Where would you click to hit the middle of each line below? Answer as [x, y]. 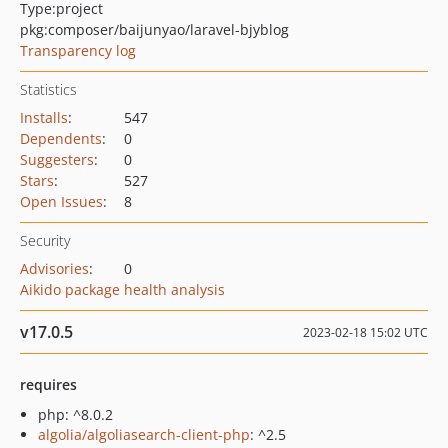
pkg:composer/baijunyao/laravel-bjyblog [154, 29]
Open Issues [61, 201]
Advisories [54, 268]
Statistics [48, 89]
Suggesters [57, 159]
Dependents [61, 138]
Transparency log [78, 50]
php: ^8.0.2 [75, 414]
